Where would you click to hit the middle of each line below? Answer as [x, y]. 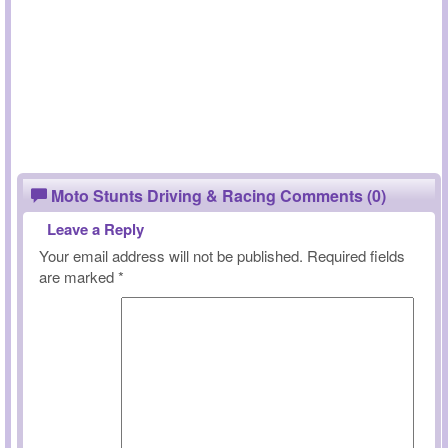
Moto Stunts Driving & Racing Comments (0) [216, 195]
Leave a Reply [95, 229]
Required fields [356, 255]
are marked [78, 276]
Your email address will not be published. [171, 255]
